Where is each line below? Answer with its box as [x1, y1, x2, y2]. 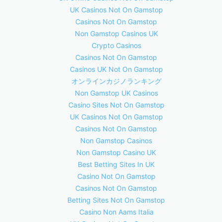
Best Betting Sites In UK [78, 160, 155, 168]
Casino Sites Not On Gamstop [68, 101, 165, 109]
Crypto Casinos [91, 41, 141, 50]
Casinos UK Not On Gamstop [69, 65, 163, 73]
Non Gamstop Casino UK [76, 148, 156, 157]
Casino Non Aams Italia [79, 208, 154, 216]
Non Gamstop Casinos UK [74, 29, 158, 38]
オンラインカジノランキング [71, 77, 162, 85]
